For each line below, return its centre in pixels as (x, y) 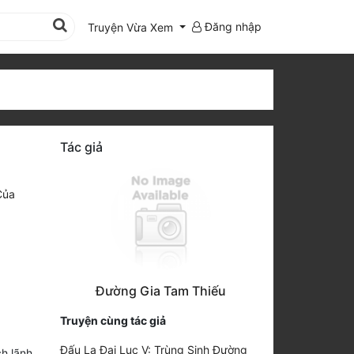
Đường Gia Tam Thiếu (161, 290)
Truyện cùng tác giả (113, 320)
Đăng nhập (232, 26)
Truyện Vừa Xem (131, 27)
